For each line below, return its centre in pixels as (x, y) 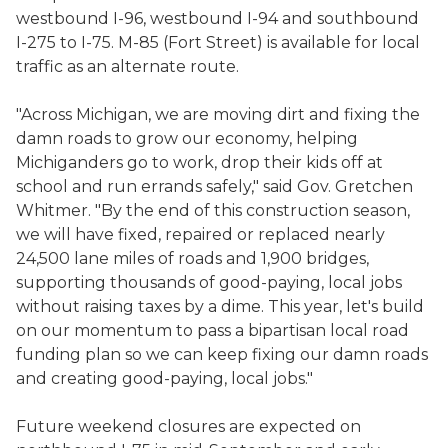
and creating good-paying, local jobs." (168, 378)
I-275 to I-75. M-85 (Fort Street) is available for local (218, 42)
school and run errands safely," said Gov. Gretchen (214, 186)
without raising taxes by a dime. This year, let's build (220, 306)
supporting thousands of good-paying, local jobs (209, 282)
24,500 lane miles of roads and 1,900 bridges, (192, 258)
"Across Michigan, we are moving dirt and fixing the (218, 114)
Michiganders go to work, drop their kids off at (199, 162)
